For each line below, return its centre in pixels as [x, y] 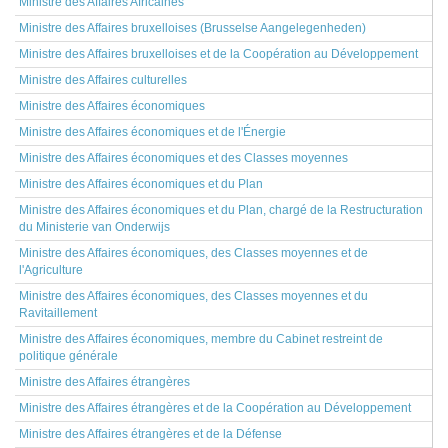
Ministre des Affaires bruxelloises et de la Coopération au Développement [218, 54]
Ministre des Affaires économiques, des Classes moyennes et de [193, 253]
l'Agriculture [51, 270]
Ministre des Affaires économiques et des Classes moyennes [183, 158]
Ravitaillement [58, 313]
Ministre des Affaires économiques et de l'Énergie [152, 132]
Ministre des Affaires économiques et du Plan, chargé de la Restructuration [221, 210]
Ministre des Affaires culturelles [103, 80]
